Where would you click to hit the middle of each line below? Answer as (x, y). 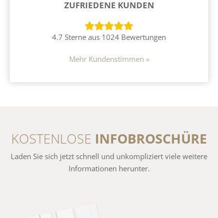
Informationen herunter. (109, 168)
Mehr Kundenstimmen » (109, 59)
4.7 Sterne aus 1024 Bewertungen (109, 37)
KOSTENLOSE (53, 138)
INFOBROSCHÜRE (151, 138)
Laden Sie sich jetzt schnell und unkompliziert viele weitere (109, 156)
